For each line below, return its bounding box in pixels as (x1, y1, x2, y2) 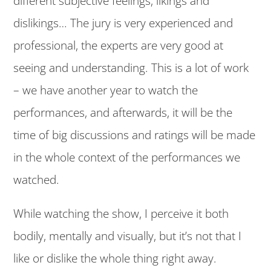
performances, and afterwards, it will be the (13, 105, 233, 121)
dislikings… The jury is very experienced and (13, 15, 233, 31)
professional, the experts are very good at (13, 38, 224, 54)
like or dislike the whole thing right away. (13, 250, 217, 267)
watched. (13, 172, 60, 188)
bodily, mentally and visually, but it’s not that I (13, 228, 242, 244)
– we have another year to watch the (13, 82, 198, 99)
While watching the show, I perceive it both (13, 206, 229, 222)
